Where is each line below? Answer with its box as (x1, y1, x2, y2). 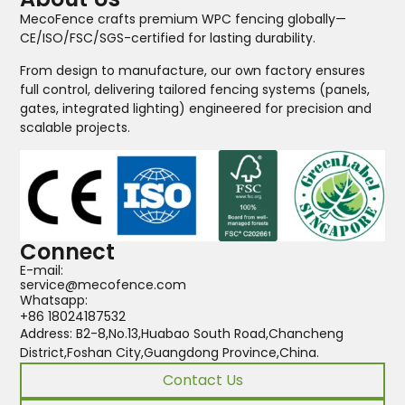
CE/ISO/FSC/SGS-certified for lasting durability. (20, 29, 316, 48)
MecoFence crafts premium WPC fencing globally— (20, 10, 347, 29)
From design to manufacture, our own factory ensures (20, 61, 366, 80)
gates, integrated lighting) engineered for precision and (20, 99, 372, 118)
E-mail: (20, 260, 64, 279)
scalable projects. (20, 118, 131, 137)
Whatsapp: (20, 290, 89, 309)
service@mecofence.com (20, 275, 187, 294)
